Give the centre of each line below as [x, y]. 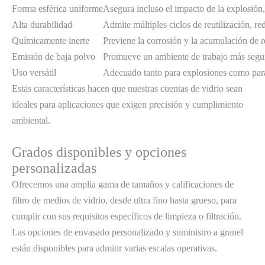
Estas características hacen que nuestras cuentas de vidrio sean [127, 88]
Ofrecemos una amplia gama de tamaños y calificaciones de [123, 184]
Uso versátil [34, 72]
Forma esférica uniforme [57, 9]
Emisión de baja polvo [54, 56]
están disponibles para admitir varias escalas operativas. [114, 248]
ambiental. [31, 120]
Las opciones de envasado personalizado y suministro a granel [127, 232]
